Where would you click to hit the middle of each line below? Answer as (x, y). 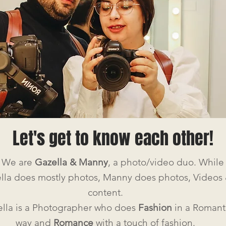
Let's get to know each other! (113, 138)
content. (105, 192)
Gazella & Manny (71, 162)
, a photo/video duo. (153, 162)
